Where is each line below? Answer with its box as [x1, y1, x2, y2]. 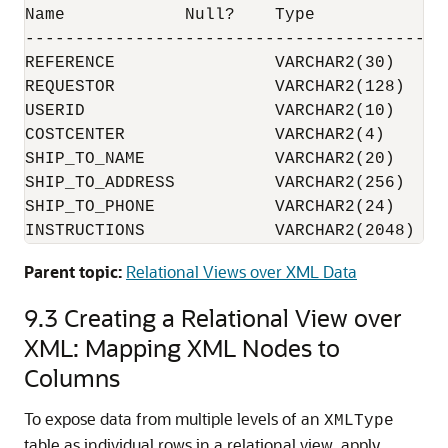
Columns [24, 362, 120, 393]
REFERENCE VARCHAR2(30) [25, 54, 395, 72]
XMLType [324, 412, 394, 430]
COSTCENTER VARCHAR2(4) [25, 126, 385, 144]
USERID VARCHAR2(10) [25, 102, 395, 120]
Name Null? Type [25, 6, 315, 24]
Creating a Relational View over [64, 302, 402, 333]
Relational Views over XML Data [126, 261, 357, 282]
